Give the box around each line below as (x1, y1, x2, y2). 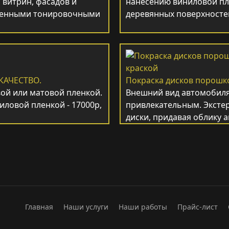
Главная (25, 202, 53, 212)
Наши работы (119, 202, 167, 212)
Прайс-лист (177, 202, 218, 212)
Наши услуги (63, 202, 108, 212)
